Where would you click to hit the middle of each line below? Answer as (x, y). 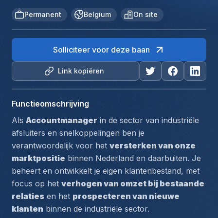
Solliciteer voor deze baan (101, 50)
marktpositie (38, 158)
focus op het (36, 183)
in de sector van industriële (148, 120)
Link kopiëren (81, 71)
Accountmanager (62, 120)
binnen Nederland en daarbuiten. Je (133, 158)
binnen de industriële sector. (96, 209)
